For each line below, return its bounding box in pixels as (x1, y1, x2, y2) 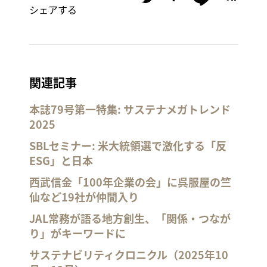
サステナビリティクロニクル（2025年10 (29, 247, 228, 263)
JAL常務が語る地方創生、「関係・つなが (29, 210, 231, 226)
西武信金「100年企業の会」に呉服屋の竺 (29, 174, 231, 190)
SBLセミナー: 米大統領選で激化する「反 (29, 138, 226, 154)
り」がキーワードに (29, 225, 126, 241)
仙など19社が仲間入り (29, 189, 139, 205)
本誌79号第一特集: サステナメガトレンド (29, 101, 231, 117)
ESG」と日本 (29, 153, 93, 169)
